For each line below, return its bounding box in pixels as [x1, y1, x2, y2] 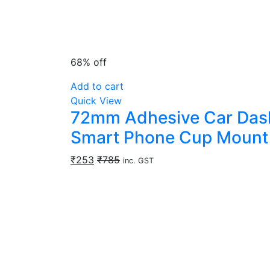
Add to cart [71, 80, 124, 92]
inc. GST [123, 156, 154, 165]
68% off [71, 56, 107, 68]
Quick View [71, 95, 122, 107]
